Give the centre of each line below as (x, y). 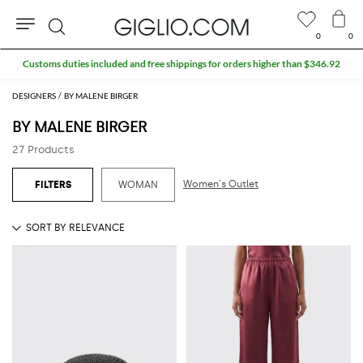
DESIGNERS (34, 95)
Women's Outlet (221, 184)
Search (75, 55)
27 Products (43, 149)
